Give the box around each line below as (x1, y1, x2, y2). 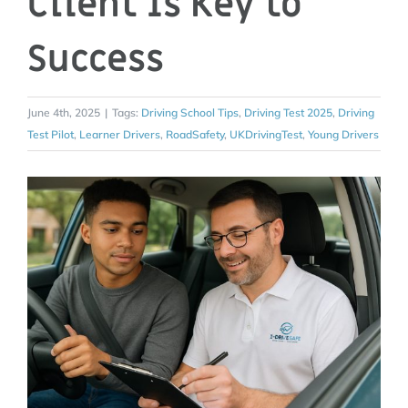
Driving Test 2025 (244, 106, 332, 119)
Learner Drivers (79, 127, 160, 141)
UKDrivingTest (229, 127, 302, 141)
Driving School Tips (141, 106, 239, 119)
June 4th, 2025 (27, 106, 100, 119)
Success (27, 36, 164, 84)
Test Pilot (27, 127, 74, 141)
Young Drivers (308, 127, 379, 141)
